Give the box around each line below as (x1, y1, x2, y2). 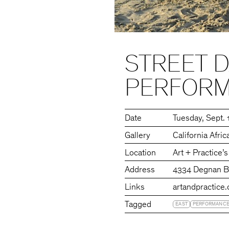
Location (125, 149, 156, 158)
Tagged (125, 201, 152, 210)
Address (125, 166, 155, 175)
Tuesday (173, 114, 202, 123)
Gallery (125, 131, 151, 141)
